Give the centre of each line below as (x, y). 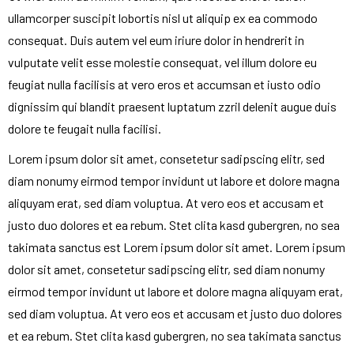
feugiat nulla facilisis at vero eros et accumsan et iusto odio (164, 84)
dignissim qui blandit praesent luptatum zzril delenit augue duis (172, 106)
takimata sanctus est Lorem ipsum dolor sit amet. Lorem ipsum (177, 247)
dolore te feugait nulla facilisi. (85, 128)
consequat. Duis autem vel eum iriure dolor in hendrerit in (156, 40)
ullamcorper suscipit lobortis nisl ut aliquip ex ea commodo (163, 17)
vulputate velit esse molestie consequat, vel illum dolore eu (162, 62)
